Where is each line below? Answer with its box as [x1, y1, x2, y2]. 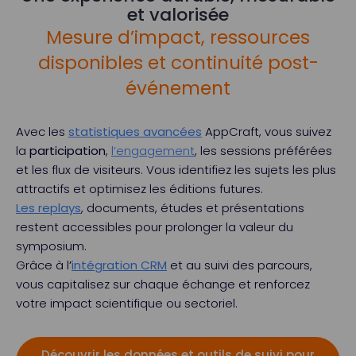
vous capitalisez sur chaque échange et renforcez [16, 276, 310, 292]
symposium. [16, 238, 87, 254]
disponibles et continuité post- [37, 50, 319, 75]
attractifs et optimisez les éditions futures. [16, 180, 263, 197]
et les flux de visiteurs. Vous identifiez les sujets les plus [16, 161, 336, 178]
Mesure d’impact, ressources [46, 25, 310, 50]
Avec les [16, 123, 68, 140]
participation [29, 142, 106, 159]
